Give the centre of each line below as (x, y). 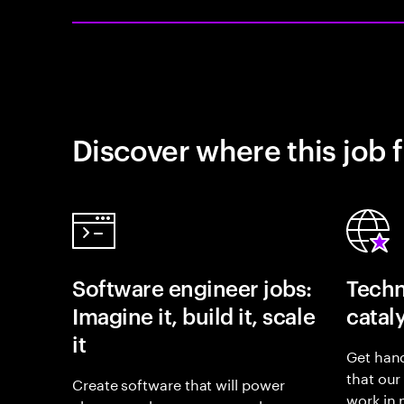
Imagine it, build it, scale (194, 316)
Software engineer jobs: (192, 288)
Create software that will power (179, 383)
